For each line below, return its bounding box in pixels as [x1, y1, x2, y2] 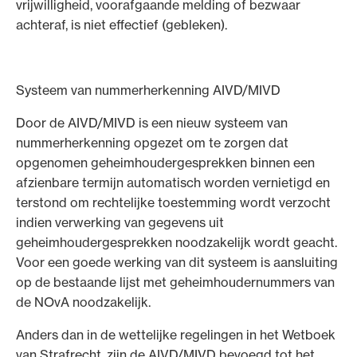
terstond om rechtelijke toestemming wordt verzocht [16, 194, 331, 210]
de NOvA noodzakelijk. [16, 293, 151, 310]
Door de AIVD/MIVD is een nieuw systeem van [16, 114, 288, 131]
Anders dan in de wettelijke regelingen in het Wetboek [16, 326, 335, 343]
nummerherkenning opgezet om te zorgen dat [16, 134, 288, 151]
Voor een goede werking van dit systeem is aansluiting [16, 253, 338, 270]
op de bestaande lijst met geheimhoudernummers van [16, 273, 335, 290]
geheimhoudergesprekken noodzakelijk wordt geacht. [16, 233, 337, 250]
